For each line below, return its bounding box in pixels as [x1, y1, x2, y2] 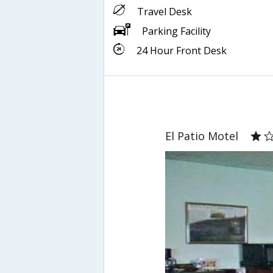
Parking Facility [142, 24, 211, 38]
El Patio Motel [165, 128, 239, 143]
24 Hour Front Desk [136, 43, 227, 57]
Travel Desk [137, 4, 192, 18]
